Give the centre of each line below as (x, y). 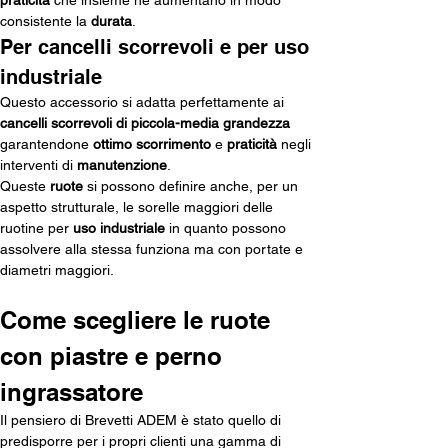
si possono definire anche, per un (192, 186)
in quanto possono (227, 228)
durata (111, 21)
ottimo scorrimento (152, 144)
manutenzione (122, 165)
